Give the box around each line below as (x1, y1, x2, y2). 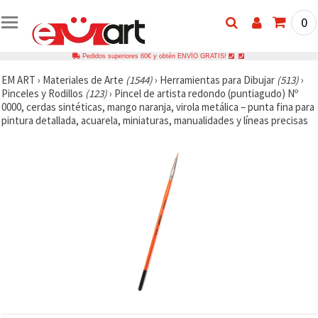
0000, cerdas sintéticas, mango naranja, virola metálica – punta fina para (1, 99, 314, 114)
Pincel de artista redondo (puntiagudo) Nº (114, 86, 298, 100)
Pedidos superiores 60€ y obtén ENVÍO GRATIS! (79, 52, 229, 60)
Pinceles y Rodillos (1, 86, 85, 100)
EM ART (1, 72, 35, 87)
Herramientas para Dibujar (160, 72, 277, 87)
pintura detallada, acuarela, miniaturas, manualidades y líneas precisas (1, 113, 308, 127)
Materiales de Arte (43, 72, 126, 87)
